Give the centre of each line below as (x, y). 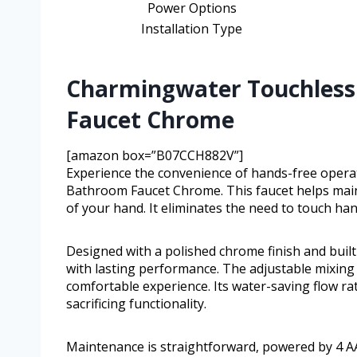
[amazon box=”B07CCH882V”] (155, 156)
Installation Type (192, 29)
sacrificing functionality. (136, 304)
